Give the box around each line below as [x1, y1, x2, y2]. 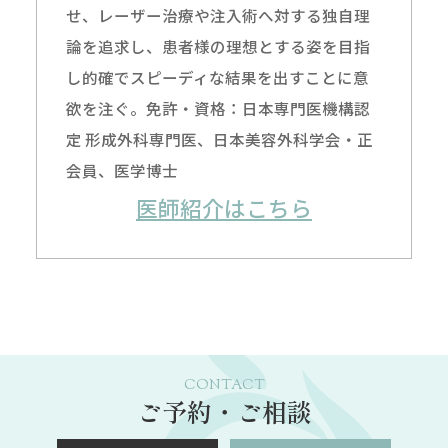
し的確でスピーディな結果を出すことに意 [65, 66, 369, 89]
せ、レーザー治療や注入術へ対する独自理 [65, 4, 370, 27]
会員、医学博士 [65, 159, 178, 182]
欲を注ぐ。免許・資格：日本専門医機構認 [65, 97, 370, 120]
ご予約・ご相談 [136, 392, 312, 429]
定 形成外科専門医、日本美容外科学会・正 [65, 128, 373, 151]
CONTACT [183, 374, 265, 396]
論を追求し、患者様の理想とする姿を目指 [65, 35, 370, 58]
